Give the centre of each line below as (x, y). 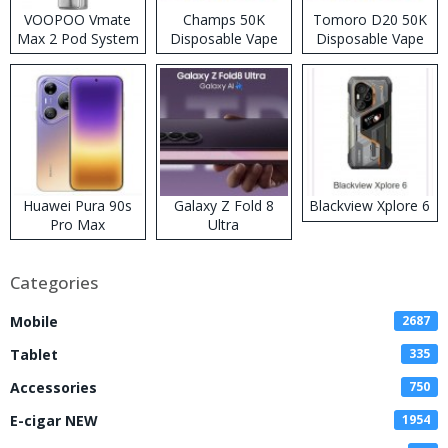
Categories (54, 282)
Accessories (53, 387)
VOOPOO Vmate (78, 19)
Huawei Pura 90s (78, 205)
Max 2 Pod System (77, 38)
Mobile (34, 321)
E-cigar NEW (54, 420)
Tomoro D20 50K (369, 19)
